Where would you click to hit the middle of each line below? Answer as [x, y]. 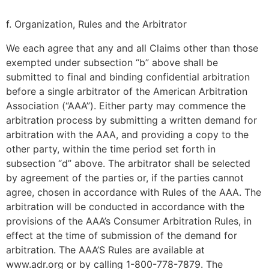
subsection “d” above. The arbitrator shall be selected [128, 163]
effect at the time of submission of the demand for [122, 235]
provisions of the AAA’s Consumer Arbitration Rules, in [129, 221]
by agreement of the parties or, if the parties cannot [125, 178]
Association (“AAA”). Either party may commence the [126, 106]
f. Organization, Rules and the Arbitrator [96, 24]
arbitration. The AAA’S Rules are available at [105, 250]
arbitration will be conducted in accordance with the [125, 207]
